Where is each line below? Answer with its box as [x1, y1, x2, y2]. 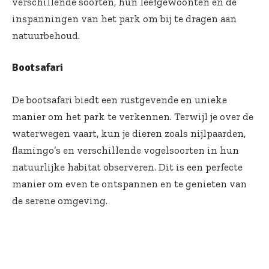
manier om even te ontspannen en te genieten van [12, 177, 247, 190]
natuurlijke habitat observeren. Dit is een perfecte [12, 160, 243, 173]
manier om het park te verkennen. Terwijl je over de [12, 110, 253, 122]
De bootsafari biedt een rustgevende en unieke [12, 93, 227, 106]
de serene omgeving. [12, 194, 107, 207]
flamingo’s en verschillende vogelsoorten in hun [12, 144, 239, 156]
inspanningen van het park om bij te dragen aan [12, 12, 237, 25]
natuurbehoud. [12, 29, 80, 41]
